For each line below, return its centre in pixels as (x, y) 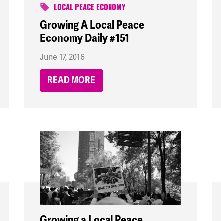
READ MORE (72, 81)
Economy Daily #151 (84, 38)
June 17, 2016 (62, 57)
